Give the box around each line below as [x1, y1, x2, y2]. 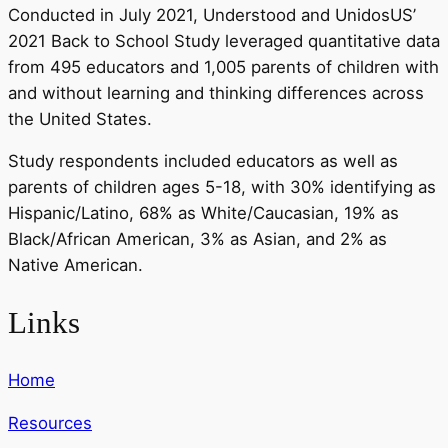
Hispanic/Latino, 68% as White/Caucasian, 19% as [8, 203, 399, 224]
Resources [8, 412, 92, 433]
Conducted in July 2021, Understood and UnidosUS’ [8, 4, 416, 25]
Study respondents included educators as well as [8, 151, 398, 172]
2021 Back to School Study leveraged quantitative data [8, 30, 440, 51]
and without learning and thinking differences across [8, 82, 424, 103]
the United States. [8, 108, 152, 129]
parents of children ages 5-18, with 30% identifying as [8, 177, 436, 198]
